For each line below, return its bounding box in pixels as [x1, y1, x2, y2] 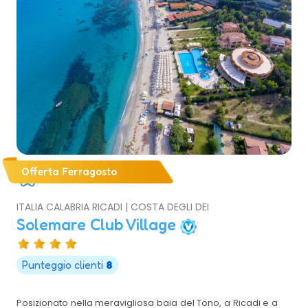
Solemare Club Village [16, 214, 180, 235]
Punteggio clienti [22, 258, 106, 272]
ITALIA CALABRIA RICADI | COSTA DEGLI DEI [16, 200, 209, 214]
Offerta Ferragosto [21, 165, 117, 179]
